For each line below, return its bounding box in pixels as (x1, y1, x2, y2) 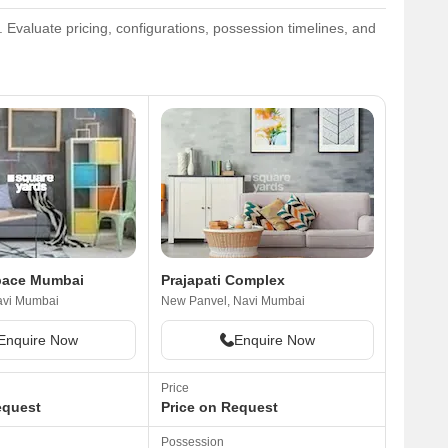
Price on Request (161, 398, 279, 415)
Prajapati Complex (161, 271, 286, 288)
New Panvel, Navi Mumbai (161, 293, 306, 308)
